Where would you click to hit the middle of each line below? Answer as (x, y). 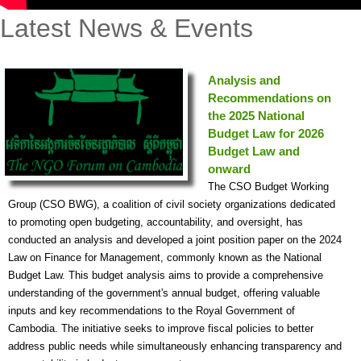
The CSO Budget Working (268, 187)
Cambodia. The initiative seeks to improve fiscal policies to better (161, 329)
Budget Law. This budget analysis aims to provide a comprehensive (166, 276)
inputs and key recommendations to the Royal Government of (151, 311)
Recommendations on (270, 98)
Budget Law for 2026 (266, 134)
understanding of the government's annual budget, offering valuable (164, 293)
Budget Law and (254, 151)
